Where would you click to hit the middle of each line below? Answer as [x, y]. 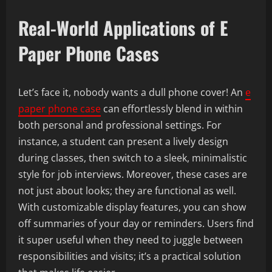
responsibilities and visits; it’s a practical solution [130, 256]
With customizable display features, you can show [132, 207]
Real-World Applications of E [123, 28]
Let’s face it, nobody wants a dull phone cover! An [132, 92]
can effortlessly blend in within [172, 109]
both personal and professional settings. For [120, 125]
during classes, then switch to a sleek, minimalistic [133, 158]
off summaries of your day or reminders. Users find [136, 223]
